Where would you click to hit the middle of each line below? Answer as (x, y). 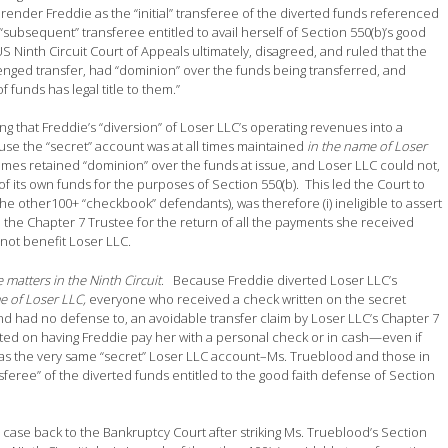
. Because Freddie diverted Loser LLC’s (279, 279)
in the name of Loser (367, 146)
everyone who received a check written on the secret (248, 298)
